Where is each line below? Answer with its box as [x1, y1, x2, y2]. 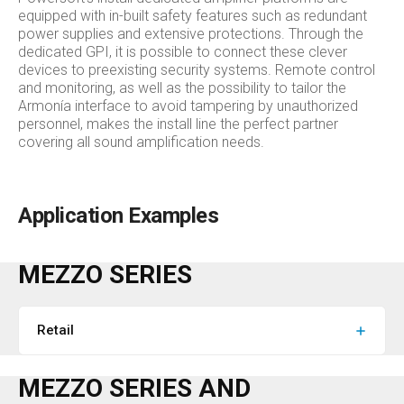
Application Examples [18, 203, 219, 228]
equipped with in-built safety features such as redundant [18, 7, 367, 24]
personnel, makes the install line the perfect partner [18, 115, 338, 133]
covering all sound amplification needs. [18, 133, 264, 151]
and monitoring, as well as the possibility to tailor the [18, 79, 346, 96]
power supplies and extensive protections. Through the [18, 25, 363, 42]
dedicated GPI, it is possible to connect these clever [18, 43, 347, 60]
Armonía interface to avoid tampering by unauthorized [18, 97, 358, 115]
